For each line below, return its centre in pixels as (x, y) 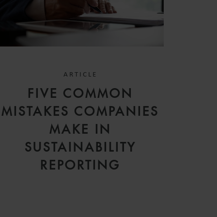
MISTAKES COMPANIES (80, 111)
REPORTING (80, 165)
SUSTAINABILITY (80, 147)
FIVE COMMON (80, 93)
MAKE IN (80, 129)
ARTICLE (80, 75)
